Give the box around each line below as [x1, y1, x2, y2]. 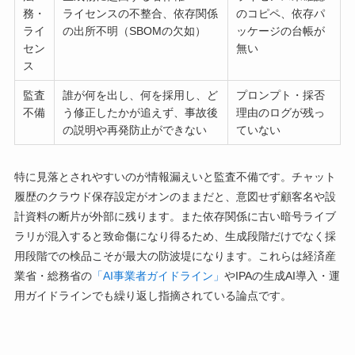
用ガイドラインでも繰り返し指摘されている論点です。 [13, 288, 292, 302]
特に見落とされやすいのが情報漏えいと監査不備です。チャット [13, 170, 336, 183]
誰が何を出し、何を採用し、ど [63, 88, 219, 101]
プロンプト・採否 [236, 88, 326, 101]
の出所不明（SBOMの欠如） [63, 24, 207, 37]
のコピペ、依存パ [236, 6, 326, 20]
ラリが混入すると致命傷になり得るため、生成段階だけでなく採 [13, 229, 336, 242]
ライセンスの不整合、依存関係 [63, 6, 219, 20]
